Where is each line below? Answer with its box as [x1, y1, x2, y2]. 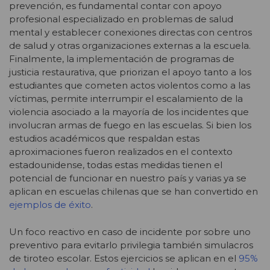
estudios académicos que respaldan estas [9, 133, 199, 145]
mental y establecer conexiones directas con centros [9, 27, 252, 39]
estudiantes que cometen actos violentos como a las [9, 80, 250, 92]
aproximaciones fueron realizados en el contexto [9, 146, 233, 158]
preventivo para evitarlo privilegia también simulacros [9, 239, 253, 251]
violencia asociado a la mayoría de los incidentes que [9, 106, 249, 118]
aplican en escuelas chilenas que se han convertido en [9, 186, 258, 198]
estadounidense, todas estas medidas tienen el [9, 159, 222, 171]
